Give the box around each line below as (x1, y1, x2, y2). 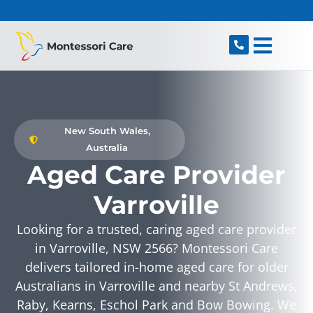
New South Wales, (64, 125, 150, 136)
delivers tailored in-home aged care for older (24, 258, 289, 275)
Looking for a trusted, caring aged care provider (17, 220, 296, 238)
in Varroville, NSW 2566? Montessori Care (35, 239, 278, 256)
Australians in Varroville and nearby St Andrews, (15, 277, 298, 294)
